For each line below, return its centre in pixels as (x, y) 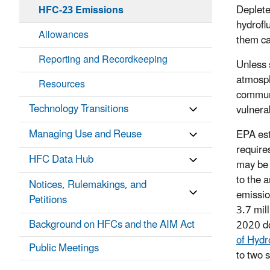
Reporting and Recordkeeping (103, 60)
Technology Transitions (79, 109)
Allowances (64, 35)
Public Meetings (64, 249)
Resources (62, 85)
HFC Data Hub (61, 160)
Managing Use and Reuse (85, 135)
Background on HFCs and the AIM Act (112, 225)
